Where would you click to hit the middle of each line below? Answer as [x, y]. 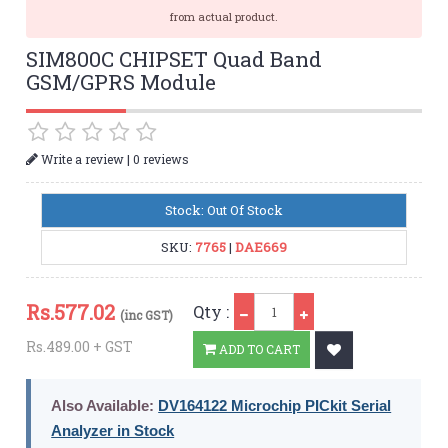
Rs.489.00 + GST [80, 346]
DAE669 [261, 246]
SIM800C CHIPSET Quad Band [174, 59]
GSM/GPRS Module [121, 82]
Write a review [81, 158]
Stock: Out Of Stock [224, 209]
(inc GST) [147, 314]
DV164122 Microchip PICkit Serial [275, 405]
